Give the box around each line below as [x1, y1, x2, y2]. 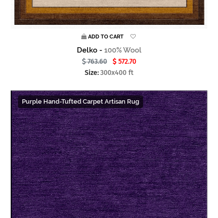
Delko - [76, 46, 104, 55]
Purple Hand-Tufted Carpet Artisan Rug [22, 98, 139, 106]
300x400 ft [100, 69, 133, 77]
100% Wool [104, 46, 142, 55]
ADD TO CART [88, 34, 124, 40]
